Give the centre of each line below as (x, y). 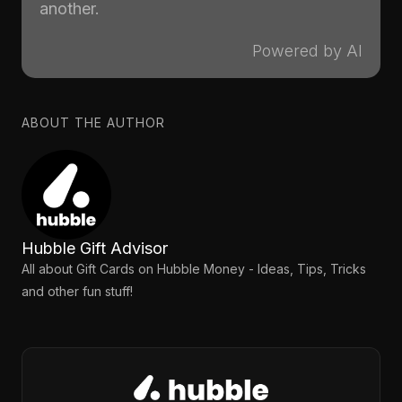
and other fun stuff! (77, 291)
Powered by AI (307, 51)
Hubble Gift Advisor (95, 248)
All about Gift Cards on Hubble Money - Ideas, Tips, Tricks (194, 269)
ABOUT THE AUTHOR (93, 122)
